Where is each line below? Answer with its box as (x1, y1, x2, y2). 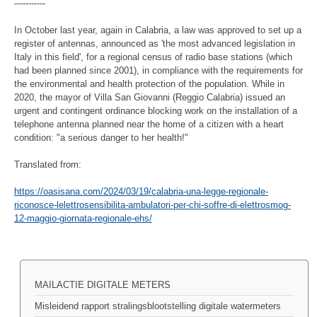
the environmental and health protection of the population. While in (14, 78, 284, 89)
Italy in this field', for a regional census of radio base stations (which (14, 51, 292, 62)
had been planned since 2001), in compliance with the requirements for (14, 64, 303, 76)
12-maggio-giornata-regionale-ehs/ (14, 213, 152, 224)
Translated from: (14, 158, 81, 170)
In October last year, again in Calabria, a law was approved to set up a (14, 24, 301, 35)
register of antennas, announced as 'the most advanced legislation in (14, 38, 295, 49)
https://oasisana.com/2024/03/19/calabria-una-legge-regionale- (14, 186, 268, 197)
